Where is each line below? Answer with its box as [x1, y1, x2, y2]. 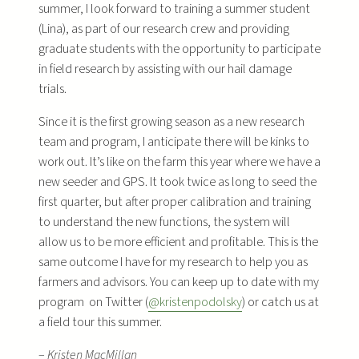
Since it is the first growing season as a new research [38, 112, 305, 131]
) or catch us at [242, 292, 319, 311]
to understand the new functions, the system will [38, 212, 290, 231]
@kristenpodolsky [148, 292, 242, 311]
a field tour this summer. [38, 313, 162, 331]
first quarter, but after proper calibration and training [38, 192, 311, 211]
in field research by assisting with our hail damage [38, 59, 292, 78]
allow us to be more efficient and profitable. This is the [38, 232, 318, 251]
